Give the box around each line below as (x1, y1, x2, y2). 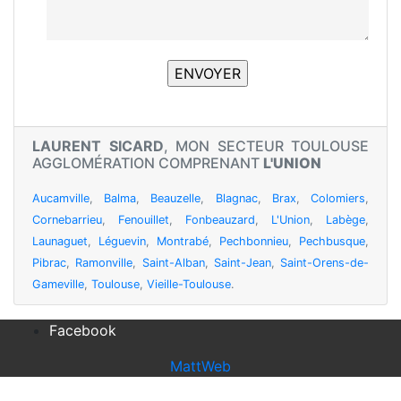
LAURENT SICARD (32, 137, 164, 156)
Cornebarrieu (32, 213, 102, 227)
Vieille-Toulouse (147, 277, 231, 292)
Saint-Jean (213, 256, 271, 270)
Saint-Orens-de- (280, 256, 369, 270)
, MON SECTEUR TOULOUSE (163, 137, 369, 156)
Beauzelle (150, 192, 201, 206)
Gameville (32, 277, 84, 292)
